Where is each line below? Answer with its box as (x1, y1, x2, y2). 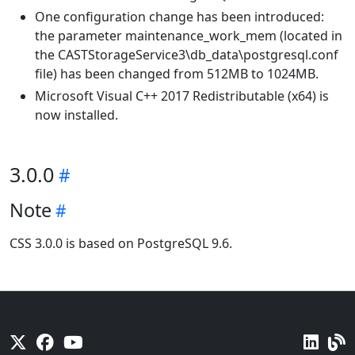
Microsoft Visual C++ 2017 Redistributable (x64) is (35, 87, 329, 105)
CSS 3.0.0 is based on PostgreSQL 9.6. (10, 235, 232, 252)
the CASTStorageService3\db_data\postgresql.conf (35, 46, 338, 63)
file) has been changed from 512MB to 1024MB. (35, 65, 319, 82)
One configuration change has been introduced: (35, 8, 324, 25)
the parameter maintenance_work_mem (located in (35, 27, 342, 44)
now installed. (35, 106, 118, 124)
